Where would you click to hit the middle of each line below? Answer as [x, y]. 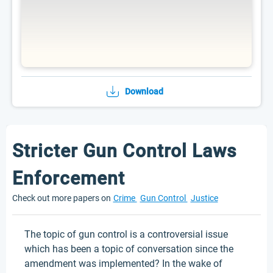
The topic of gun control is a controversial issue [126, 234]
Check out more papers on [62, 198]
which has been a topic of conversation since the [129, 249]
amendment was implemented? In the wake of [123, 264]
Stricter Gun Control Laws [124, 151]
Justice [204, 198]
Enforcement [69, 178]
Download [144, 91]
